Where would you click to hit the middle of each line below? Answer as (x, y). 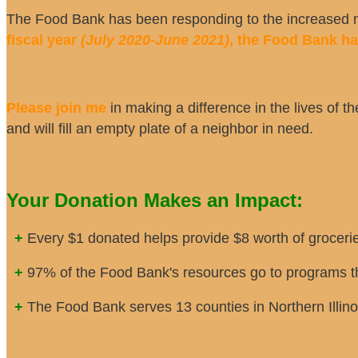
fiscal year (44, 40)
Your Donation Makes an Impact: (155, 200)
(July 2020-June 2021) (155, 40)
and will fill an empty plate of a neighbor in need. (162, 128)
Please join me (56, 107)
